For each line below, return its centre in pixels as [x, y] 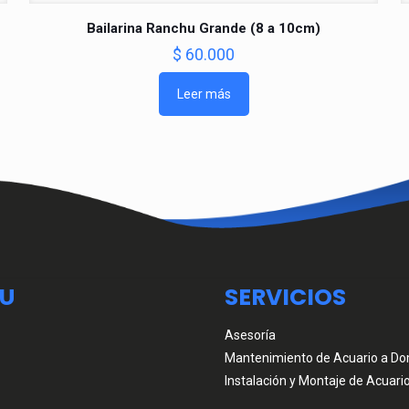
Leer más [204, 94]
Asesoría [250, 335]
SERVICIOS [285, 297]
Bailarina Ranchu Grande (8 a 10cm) [204, 28]
